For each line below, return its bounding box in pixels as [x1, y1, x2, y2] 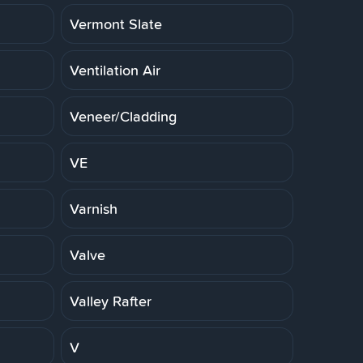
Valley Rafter [70, 290, 152, 311]
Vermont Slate [70, 13, 162, 34]
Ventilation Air [70, 59, 160, 80]
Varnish [70, 198, 117, 219]
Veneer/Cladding [70, 105, 177, 126]
